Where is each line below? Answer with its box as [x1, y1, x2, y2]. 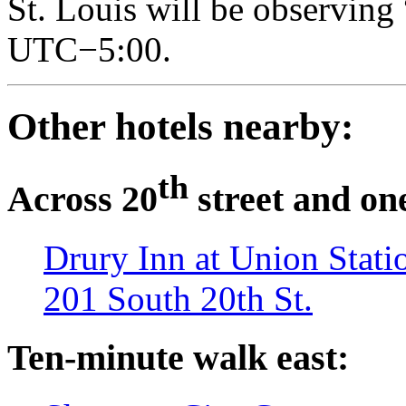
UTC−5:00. [7, 30, 171, 70]
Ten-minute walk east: [7, 337, 349, 379]
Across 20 [7, 179, 158, 220]
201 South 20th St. [43, 279, 313, 319]
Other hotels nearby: [7, 105, 353, 149]
